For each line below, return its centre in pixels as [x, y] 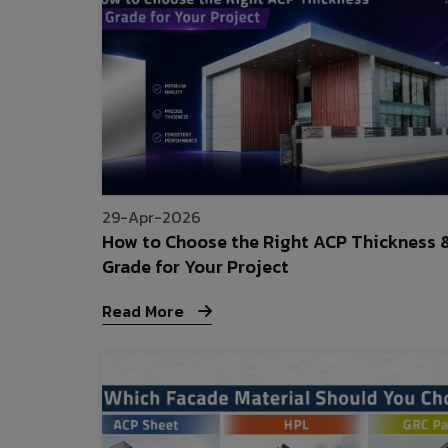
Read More [145, 311]
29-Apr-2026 [151, 217]
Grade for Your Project [195, 267]
